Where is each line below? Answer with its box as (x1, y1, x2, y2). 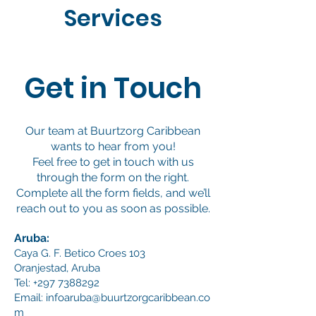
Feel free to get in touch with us (32, 155, 194, 169)
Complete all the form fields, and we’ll (16, 186, 210, 200)
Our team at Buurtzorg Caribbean (25, 124, 200, 138)
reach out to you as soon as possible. (16, 202, 210, 215)
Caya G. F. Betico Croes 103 (14, 247, 145, 260)
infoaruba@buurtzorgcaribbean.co (46, 291, 210, 304)
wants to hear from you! (50, 140, 176, 153)
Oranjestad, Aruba (14, 262, 100, 274)
